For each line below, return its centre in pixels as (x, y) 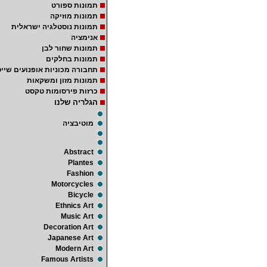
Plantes (81, 163)
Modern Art (74, 249)
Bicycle (81, 195)
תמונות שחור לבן (70, 48)
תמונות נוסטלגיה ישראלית (55, 27)
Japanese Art (71, 238)
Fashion (80, 173)
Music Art (77, 216)
